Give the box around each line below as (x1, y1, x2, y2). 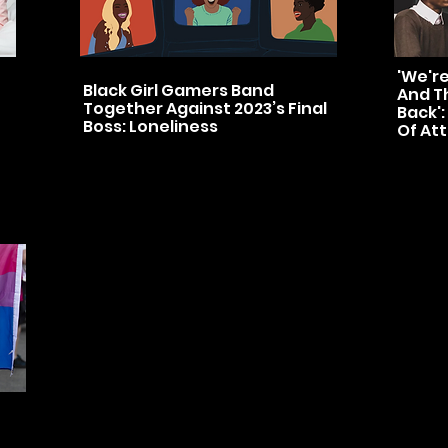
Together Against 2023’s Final (83, 97, 327, 120)
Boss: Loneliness (83, 115, 218, 138)
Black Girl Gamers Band (83, 79, 274, 102)
